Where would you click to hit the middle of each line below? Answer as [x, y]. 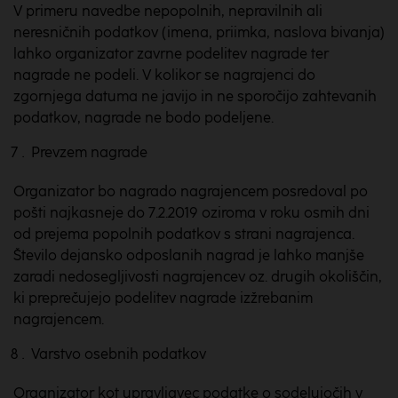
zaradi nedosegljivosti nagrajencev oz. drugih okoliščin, [198, 277]
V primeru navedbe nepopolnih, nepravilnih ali [168, 11]
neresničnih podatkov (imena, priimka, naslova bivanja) [199, 32]
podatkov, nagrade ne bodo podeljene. [143, 118]
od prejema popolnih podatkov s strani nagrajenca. [184, 234]
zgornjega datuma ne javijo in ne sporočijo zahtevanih [195, 96]
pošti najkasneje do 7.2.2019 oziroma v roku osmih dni [191, 213]
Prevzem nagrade [89, 152]
